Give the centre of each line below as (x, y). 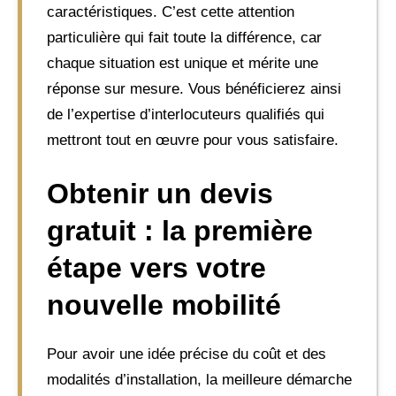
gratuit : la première (180, 231)
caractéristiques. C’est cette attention (171, 11)
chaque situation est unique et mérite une (183, 63)
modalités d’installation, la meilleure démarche (199, 380)
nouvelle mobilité (164, 305)
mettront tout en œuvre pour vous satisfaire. (193, 140)
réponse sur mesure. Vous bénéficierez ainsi (194, 88)
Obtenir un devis (160, 194)
